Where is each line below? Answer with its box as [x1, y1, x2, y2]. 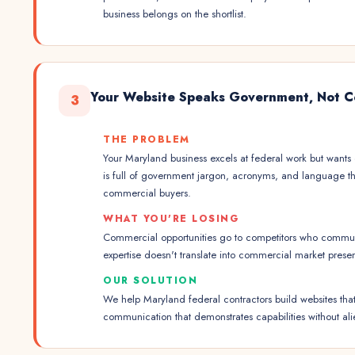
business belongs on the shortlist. [103, 6, 246, 21]
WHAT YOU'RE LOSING [103, 212, 239, 226]
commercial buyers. [103, 185, 191, 200]
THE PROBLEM [103, 132, 190, 147]
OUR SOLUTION [103, 273, 197, 288]
